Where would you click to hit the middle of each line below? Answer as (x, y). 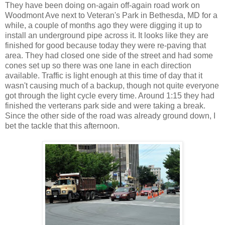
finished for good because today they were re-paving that (105, 45)
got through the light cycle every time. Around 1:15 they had (110, 95)
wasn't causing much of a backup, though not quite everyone (112, 85)
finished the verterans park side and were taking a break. (105, 105)
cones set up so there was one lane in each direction (98, 65)
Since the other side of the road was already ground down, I (110, 116)
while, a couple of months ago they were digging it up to (103, 25)
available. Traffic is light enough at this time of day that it (104, 75)
